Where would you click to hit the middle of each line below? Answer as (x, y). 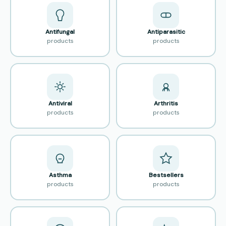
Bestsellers (166, 175)
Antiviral (60, 104)
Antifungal (60, 32)
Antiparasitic (166, 32)
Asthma (60, 175)
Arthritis (166, 104)
